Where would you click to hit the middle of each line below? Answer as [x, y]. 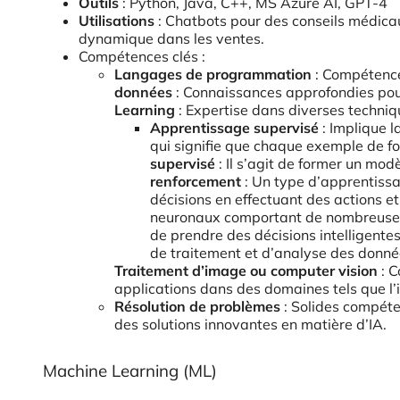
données [143, 92]
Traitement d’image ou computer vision [246, 271]
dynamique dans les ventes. [171, 38]
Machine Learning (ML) [130, 371]
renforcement [196, 181]
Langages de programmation [213, 74]
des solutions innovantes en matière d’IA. [250, 324]
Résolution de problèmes [197, 306]
